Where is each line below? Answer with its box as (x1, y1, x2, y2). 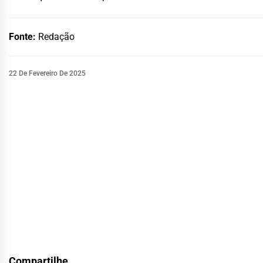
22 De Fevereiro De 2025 (9, 69, 86, 77)
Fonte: (9, 31, 38, 42)
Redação (38, 31, 75, 42)
